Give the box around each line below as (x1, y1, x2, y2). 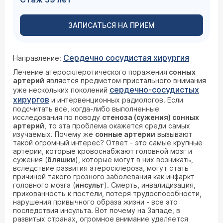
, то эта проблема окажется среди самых (44, 121, 190, 130)
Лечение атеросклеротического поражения (13, 68, 167, 76)
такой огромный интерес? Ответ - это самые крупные (13, 138, 203, 147)
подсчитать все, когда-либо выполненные (13, 105, 159, 113)
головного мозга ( (13, 181, 75, 189)
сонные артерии (95, 130, 155, 138)
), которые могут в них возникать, (75, 155, 193, 164)
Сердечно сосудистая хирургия (63, 53, 189, 63)
